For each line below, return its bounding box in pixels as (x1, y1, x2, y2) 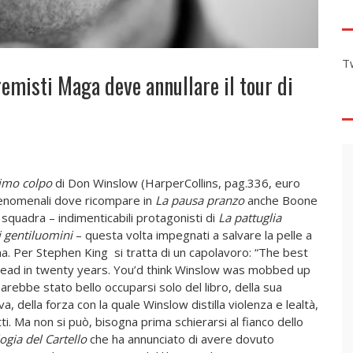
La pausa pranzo (151, 192, 247, 209)
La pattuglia (217, 210, 281, 226)
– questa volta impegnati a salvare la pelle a (72, 227, 312, 243)
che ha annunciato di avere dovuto (86, 331, 274, 347)
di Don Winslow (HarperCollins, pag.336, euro (51, 175, 300, 191)
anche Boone (247, 192, 318, 209)
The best (258, 244, 308, 261)
